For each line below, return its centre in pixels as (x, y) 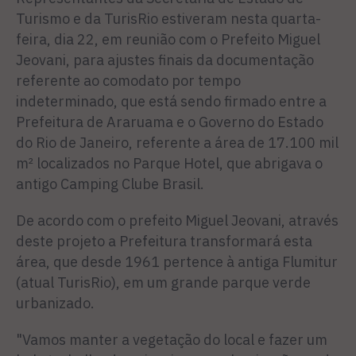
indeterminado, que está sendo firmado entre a (171, 101)
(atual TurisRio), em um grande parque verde (163, 282)
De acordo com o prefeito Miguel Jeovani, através (177, 221)
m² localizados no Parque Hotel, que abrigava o (169, 163)
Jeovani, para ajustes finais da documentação (165, 60)
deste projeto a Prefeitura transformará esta (164, 241)
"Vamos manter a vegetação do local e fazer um (172, 340)
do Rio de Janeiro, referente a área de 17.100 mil (177, 143)
